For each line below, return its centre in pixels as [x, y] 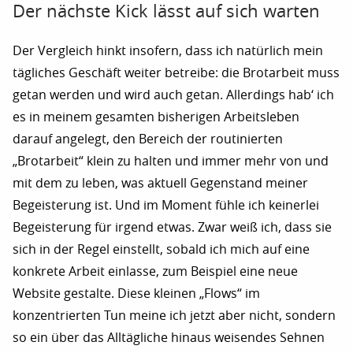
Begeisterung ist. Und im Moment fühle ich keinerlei [166, 205]
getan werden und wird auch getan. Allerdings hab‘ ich [173, 95]
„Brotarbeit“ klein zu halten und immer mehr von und [171, 161]
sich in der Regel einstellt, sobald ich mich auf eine [161, 249]
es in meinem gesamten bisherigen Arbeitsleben [156, 117]
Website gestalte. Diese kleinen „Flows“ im [136, 293]
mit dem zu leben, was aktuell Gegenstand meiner [160, 183]
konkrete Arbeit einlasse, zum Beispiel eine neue [155, 271]
